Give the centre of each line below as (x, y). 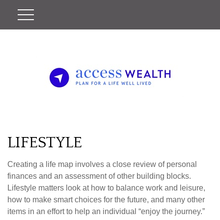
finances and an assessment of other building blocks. (99, 176)
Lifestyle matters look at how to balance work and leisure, (106, 188)
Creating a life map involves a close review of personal (102, 164)
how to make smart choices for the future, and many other (106, 200)
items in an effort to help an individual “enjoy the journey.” (106, 211)
